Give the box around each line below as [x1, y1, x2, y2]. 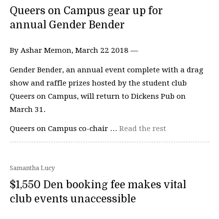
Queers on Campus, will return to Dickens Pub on [10, 91, 186, 101]
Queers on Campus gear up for [10, 5, 163, 17]
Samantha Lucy [10, 164, 55, 172]
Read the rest [119, 124, 166, 133]
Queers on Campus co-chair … [10, 124, 119, 133]
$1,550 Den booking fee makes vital [10, 178, 186, 191]
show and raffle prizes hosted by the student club [10, 78, 187, 88]
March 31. [10, 105, 45, 114]
